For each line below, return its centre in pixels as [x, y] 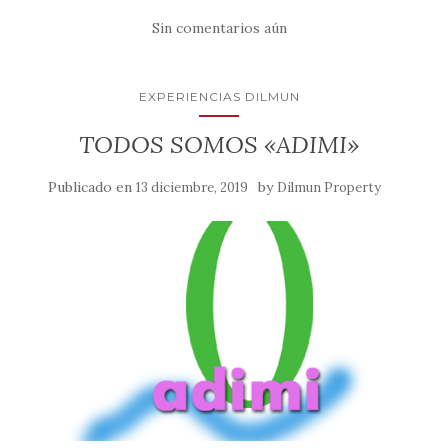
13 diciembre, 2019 [191, 187]
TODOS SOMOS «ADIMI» [219, 144]
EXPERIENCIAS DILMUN [219, 96]
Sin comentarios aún [219, 27]
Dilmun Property [328, 187]
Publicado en [91, 186]
